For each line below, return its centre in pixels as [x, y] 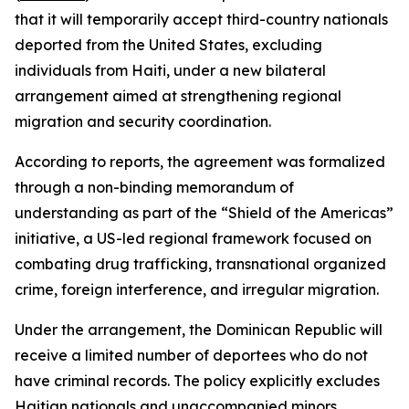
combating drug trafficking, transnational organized [200, 264]
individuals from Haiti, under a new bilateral [170, 70]
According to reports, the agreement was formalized [200, 162]
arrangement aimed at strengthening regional [178, 96]
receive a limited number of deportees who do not [191, 355]
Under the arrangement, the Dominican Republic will [199, 330]
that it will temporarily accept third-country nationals [201, 19]
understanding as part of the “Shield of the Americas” [204, 213]
